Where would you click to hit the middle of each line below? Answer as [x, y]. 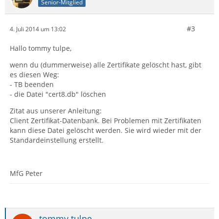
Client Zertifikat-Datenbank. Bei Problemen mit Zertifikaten [106, 120]
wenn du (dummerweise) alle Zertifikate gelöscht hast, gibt [106, 65]
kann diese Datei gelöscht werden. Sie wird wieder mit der [106, 130]
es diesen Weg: [34, 75]
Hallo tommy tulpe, [41, 48]
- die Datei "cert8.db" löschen [58, 94]
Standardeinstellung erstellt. [57, 140]
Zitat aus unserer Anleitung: [56, 111]
